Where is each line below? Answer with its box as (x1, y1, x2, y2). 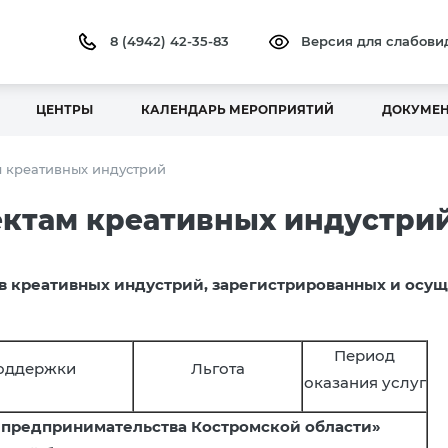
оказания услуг (303, 373, 426, 392)
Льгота (190, 359, 245, 378)
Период (334, 346, 395, 365)
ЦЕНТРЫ (36, 102, 93, 117)
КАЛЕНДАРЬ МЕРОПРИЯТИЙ (141, 102, 334, 117)
